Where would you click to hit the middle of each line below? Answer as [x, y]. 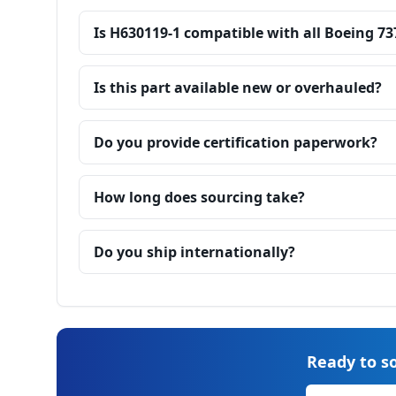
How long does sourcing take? [199, 197]
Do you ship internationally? [194, 252]
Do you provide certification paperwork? [236, 142]
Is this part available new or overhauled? [238, 88]
